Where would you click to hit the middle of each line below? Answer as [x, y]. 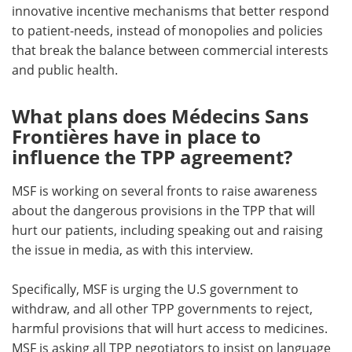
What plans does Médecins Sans [160, 116]
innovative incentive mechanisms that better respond [170, 11]
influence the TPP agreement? [152, 157]
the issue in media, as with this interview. [132, 250]
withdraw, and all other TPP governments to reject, [162, 309]
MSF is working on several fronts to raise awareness [165, 191]
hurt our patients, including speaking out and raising [167, 231]
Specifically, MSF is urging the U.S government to [155, 290]
